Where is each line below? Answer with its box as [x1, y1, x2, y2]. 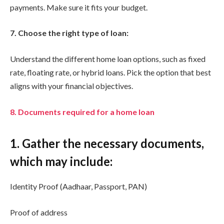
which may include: [10, 154, 112, 169]
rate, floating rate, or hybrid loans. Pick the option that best [10, 67, 211, 77]
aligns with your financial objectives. [10, 81, 133, 91]
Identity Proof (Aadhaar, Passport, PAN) [10, 181, 147, 191]
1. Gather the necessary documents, [10, 136, 204, 151]
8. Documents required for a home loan [10, 106, 154, 116]
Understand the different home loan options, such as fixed [10, 54, 205, 64]
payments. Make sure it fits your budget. [10, 2, 147, 12]
